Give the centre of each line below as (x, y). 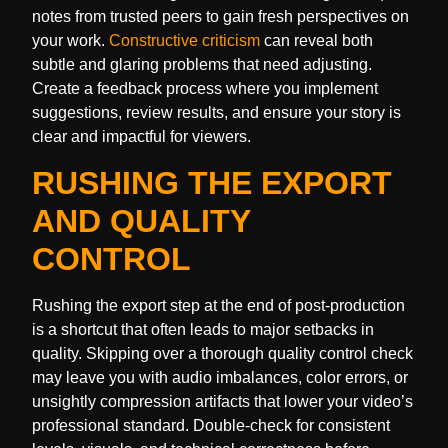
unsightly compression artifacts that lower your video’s (222, 401)
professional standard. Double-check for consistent (211, 425)
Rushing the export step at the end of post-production (218, 305)
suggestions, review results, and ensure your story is (216, 113)
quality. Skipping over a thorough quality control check (222, 353)
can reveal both (316, 41)
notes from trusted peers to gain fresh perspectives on (220, 17)
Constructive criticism (184, 41)
